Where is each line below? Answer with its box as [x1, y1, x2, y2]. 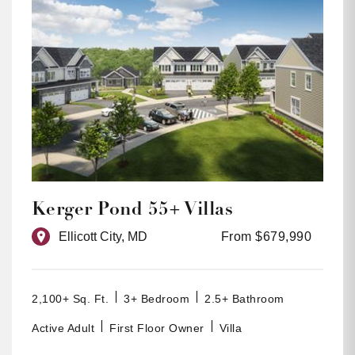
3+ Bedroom [124, 292, 189, 306]
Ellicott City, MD [59, 230, 147, 244]
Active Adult [32, 322, 94, 335]
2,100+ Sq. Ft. [32, 292, 109, 306]
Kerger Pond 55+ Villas [32, 197, 234, 221]
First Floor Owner [109, 322, 204, 335]
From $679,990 [220, 230, 311, 244]
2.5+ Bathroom [204, 292, 284, 306]
